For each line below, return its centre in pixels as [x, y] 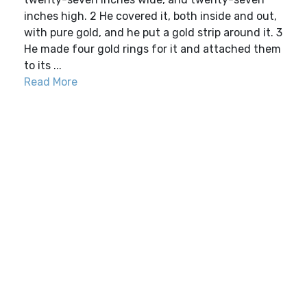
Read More [51, 82]
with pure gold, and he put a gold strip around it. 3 [153, 33]
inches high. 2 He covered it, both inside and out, [150, 16]
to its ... [43, 65]
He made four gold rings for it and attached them [152, 49]
